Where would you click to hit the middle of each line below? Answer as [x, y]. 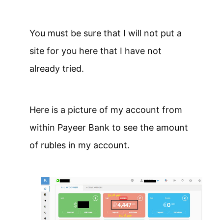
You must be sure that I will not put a [106, 33]
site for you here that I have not [96, 51]
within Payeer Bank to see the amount [109, 128]
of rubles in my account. [80, 145]
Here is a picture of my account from [106, 110]
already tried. [57, 69]
